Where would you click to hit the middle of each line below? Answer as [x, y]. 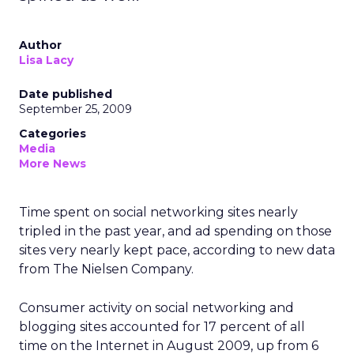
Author [40, 45]
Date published [66, 94]
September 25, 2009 [75, 109]
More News [53, 164]
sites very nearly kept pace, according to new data [177, 250]
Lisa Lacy [46, 60]
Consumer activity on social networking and [156, 308]
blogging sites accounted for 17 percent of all [162, 327]
